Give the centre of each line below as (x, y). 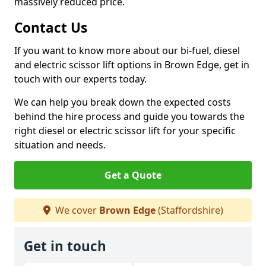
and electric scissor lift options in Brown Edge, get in (132, 65)
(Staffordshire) (189, 210)
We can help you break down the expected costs (123, 102)
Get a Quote (133, 175)
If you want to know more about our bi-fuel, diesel (127, 50)
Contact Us (51, 28)
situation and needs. (60, 145)
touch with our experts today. (80, 79)
